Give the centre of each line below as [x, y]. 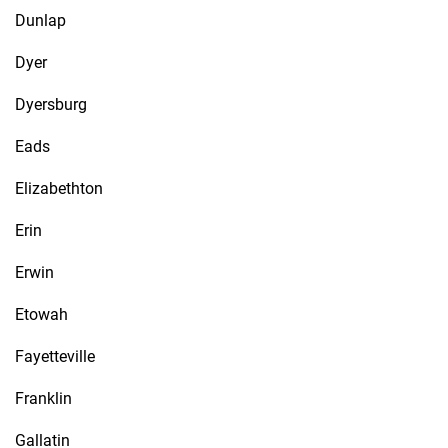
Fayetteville [55, 356]
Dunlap [40, 20]
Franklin [43, 398]
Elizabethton [59, 188]
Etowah [41, 314]
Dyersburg [51, 104]
